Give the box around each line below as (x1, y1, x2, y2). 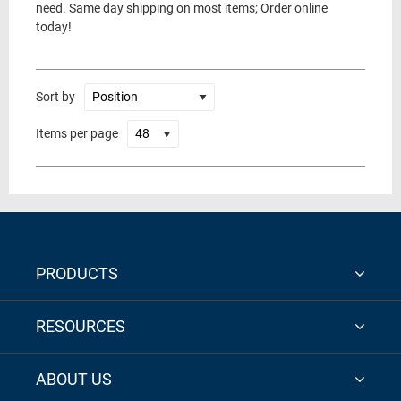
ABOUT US (36, 370, 112, 388)
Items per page (36, 126, 118, 141)
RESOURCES (36, 317, 125, 336)
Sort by (36, 90, 75, 104)
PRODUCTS (36, 264, 118, 283)
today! (36, 20, 72, 35)
